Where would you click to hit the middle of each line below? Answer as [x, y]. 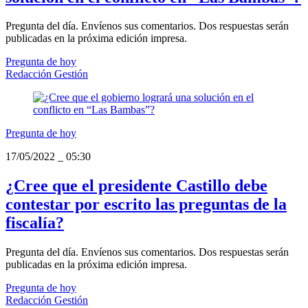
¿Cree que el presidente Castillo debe [136, 186]
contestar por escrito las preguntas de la [146, 205]
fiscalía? [35, 223]
